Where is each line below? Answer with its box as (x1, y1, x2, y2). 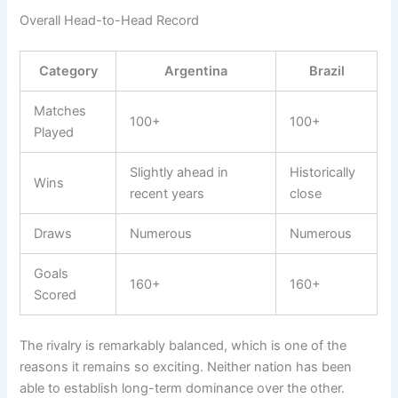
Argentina (164, 62, 228, 79)
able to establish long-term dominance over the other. (20, 379, 346, 396)
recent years (130, 185, 205, 202)
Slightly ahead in (130, 163, 229, 180)
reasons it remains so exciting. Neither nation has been (20, 358, 353, 375)
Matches (34, 102, 87, 119)
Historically (290, 163, 356, 180)
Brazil (308, 62, 345, 79)
